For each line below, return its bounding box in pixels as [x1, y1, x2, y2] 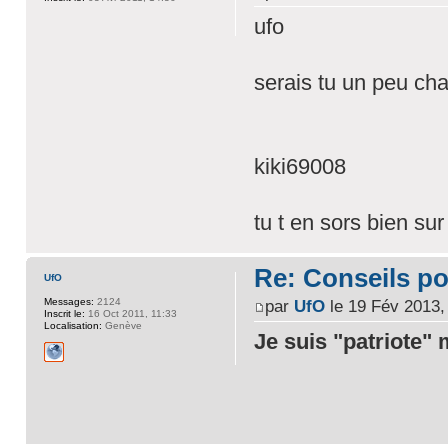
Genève [101, 319, 142, 331]
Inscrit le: [43, 307, 85, 319]
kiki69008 [253, 153, 346, 179]
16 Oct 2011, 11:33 [84, 307, 177, 319]
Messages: [43, 295, 94, 307]
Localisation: [43, 319, 102, 331]
